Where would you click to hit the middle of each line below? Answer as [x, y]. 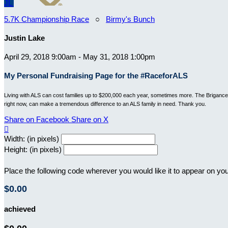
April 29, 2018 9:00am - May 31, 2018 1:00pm [80, 56]
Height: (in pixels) [33, 149]
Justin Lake [24, 38]
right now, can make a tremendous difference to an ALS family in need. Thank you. [106, 104]
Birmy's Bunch [130, 19]
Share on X [90, 119]
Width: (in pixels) [32, 138]
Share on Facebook [37, 119]
